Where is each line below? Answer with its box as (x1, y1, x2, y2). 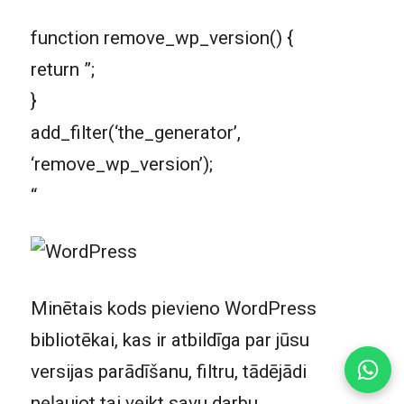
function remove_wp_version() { (30, 26, 293, 49)
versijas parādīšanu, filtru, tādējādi (30, 360, 307, 382)
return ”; (30, 58, 95, 80)
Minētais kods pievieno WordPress (30, 297, 317, 319)
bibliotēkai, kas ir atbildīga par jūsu (30, 328, 309, 351)
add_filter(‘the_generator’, (30, 121, 241, 143)
